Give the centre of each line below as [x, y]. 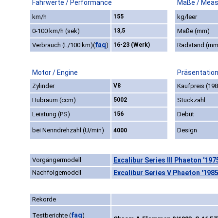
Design [187, 130]
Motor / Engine [55, 73]
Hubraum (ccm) [54, 100]
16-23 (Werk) [132, 45]
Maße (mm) [193, 31]
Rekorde [44, 200]
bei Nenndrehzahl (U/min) [68, 130]
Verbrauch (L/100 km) [63, 45]
